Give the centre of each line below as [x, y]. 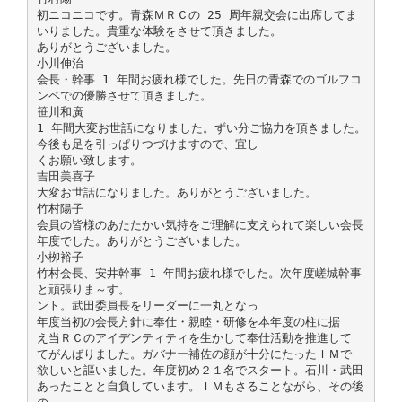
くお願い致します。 [89, 160]
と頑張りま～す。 [83, 289]
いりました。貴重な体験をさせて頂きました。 [159, 31]
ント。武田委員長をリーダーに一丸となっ [147, 305]
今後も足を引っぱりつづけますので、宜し [147, 144]
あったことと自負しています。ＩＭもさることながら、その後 [200, 386]
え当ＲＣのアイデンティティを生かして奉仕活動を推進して [194, 337]
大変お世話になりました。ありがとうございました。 [176, 192]
